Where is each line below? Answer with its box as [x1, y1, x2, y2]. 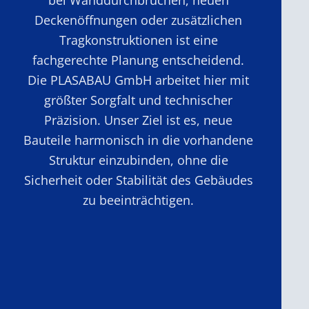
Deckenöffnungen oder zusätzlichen [34, 11, 243, 28]
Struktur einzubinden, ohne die [48, 151, 228, 168]
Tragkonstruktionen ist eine [59, 31, 218, 48]
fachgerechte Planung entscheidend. [32, 51, 245, 68]
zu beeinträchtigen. [83, 191, 195, 208]
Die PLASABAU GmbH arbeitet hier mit [28, 71, 250, 88]
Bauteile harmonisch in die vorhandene [23, 131, 254, 148]
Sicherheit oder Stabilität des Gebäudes [23, 171, 253, 188]
